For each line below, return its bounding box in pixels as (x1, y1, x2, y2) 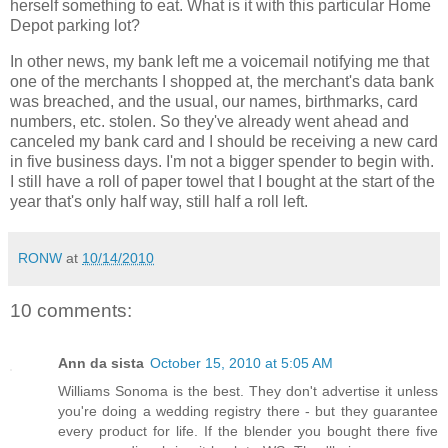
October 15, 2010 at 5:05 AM (150, 354, 333, 371)
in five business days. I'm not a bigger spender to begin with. (10, 153, 434, 171)
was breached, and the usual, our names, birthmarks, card (10, 93, 418, 111)
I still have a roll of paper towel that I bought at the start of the (10, 173, 435, 191)
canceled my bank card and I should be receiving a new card (10, 133, 438, 151)
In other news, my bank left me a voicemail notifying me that (10, 53, 429, 71)
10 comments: (10, 300, 132, 322)
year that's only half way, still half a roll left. (10, 193, 308, 211)
